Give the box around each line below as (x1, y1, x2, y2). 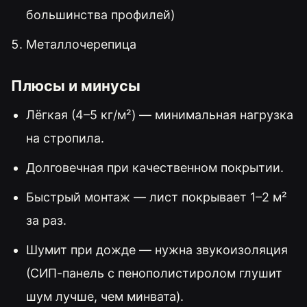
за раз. (25, 213, 66, 228)
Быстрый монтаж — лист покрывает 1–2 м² (25, 190, 287, 205)
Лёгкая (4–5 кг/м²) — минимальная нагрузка (25, 108, 293, 123)
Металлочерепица (25, 37, 136, 52)
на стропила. (25, 131, 104, 146)
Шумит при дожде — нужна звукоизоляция (25, 243, 288, 258)
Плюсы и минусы (11, 77, 140, 95)
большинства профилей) (25, 8, 175, 23)
